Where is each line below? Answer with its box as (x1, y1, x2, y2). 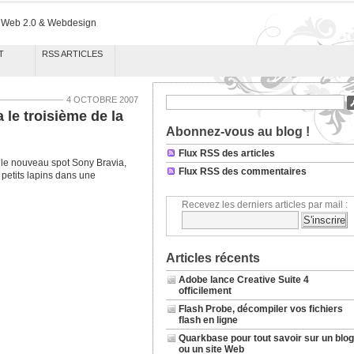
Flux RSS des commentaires (178, 166, 307, 177)
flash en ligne (178, 314, 238, 326)
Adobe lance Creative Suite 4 (178, 274, 309, 285)
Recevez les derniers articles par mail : (181, 199, 348, 210)
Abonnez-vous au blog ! (165, 125, 310, 138)
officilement (178, 285, 232, 296)
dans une (55, 170, 96, 181)
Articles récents (165, 251, 260, 265)
